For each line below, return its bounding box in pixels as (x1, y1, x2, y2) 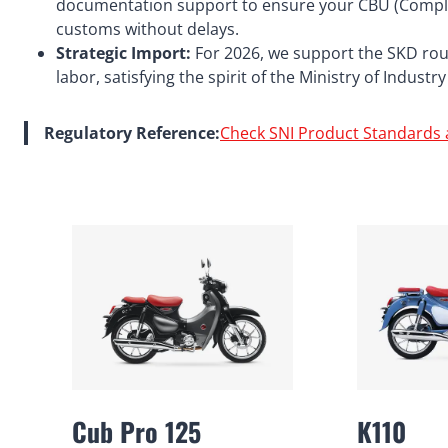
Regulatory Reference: (44, 122, 220, 145)
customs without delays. (56, 18, 239, 41)
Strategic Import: (56, 42, 191, 65)
